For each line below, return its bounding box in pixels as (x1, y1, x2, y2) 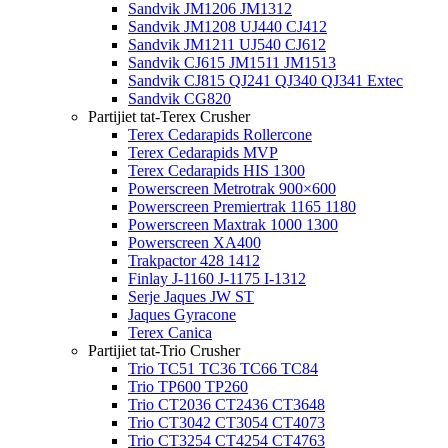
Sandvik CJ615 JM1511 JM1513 (128, 54, 336, 71)
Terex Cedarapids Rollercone (128, 126, 312, 143)
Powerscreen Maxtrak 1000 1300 (128, 216, 338, 233)
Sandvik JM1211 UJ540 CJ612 (128, 36, 326, 53)
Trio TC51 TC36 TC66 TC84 (128, 360, 318, 377)
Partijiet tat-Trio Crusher (88, 342, 240, 359)
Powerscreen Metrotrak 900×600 (128, 180, 336, 197)
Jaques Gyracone (128, 306, 236, 323)
